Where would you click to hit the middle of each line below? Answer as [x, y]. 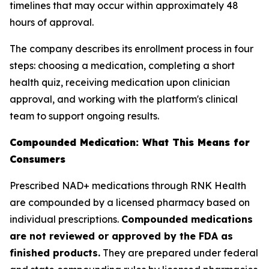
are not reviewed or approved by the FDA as [121, 236]
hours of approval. [52, 22]
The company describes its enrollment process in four [131, 49]
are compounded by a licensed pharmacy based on [130, 202]
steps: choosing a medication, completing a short [122, 65]
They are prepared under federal [179, 253]
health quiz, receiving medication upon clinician [120, 82]
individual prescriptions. [65, 219]
